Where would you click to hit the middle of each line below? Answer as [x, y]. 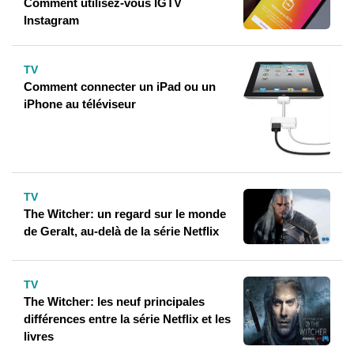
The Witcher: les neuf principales [114, 302]
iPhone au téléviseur [80, 104]
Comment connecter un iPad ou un [120, 87]
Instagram [51, 21]
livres [39, 337]
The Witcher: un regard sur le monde [125, 214]
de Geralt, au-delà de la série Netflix [121, 232]
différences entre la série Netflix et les [127, 319]
